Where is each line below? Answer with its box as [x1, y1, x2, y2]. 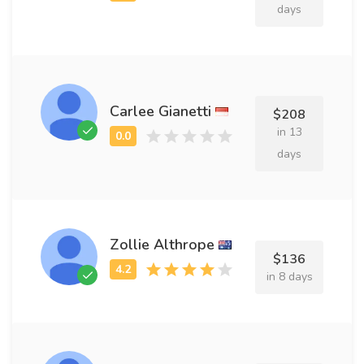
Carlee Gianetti [110, 101, 211, 121]
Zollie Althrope [110, 235, 214, 254]
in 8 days [266, 269, 313, 284]
